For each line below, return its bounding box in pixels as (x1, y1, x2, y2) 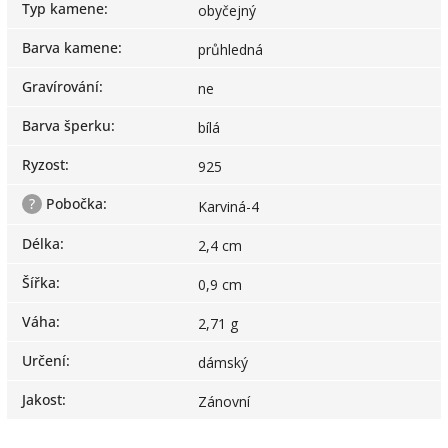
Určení (22, 350, 66, 370)
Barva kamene (22, 37, 118, 57)
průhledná (198, 39, 263, 59)
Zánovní (198, 391, 250, 411)
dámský (198, 352, 248, 372)
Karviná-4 (198, 196, 259, 216)
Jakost (22, 389, 62, 409)
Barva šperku (22, 115, 111, 135)
